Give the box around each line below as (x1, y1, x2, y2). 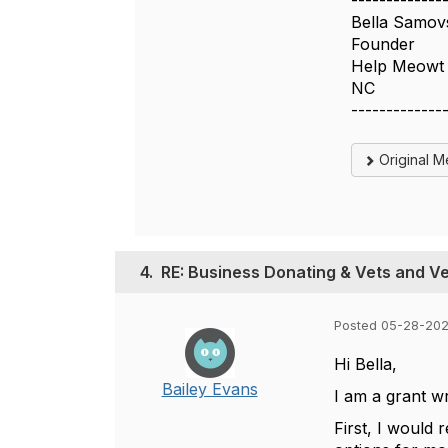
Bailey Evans (161, 379, 258, 399)
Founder (350, 34, 415, 54)
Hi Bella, (334, 354, 397, 374)
